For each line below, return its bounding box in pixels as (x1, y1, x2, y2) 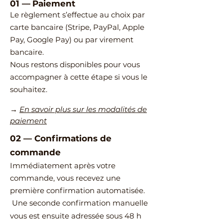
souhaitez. (10, 84, 47, 94)
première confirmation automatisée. (10, 185, 145, 195)
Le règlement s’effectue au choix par (10, 9, 145, 19)
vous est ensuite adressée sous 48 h (10, 211, 141, 221)
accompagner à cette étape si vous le (10, 72, 147, 82)
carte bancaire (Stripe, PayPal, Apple (10, 22, 144, 32)
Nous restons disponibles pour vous (10, 59, 140, 69)
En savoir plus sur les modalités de (19, 104, 147, 114)
